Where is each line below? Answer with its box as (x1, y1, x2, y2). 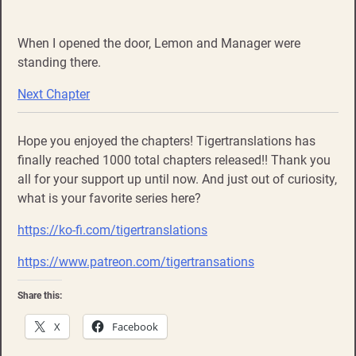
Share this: (17, 289, 62, 301)
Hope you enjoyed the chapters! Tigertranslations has (17, 133, 315, 149)
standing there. (17, 54, 101, 70)
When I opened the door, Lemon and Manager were (17, 35, 300, 51)
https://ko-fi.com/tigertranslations (17, 222, 207, 238)
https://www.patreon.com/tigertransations (17, 253, 254, 269)
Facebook (112, 319, 158, 334)
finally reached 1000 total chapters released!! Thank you (17, 152, 331, 168)
